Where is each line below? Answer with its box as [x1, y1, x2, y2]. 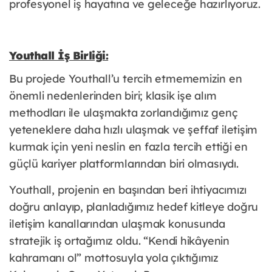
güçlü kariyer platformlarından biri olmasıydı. [9, 157, 239, 171]
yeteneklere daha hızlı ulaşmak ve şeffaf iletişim [9, 123, 258, 137]
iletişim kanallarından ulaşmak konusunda [9, 217, 225, 231]
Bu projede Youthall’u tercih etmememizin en [9, 72, 242, 86]
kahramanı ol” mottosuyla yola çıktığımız [9, 251, 219, 265]
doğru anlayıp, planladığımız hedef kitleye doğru [9, 200, 259, 214]
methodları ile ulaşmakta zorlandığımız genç [9, 106, 238, 120]
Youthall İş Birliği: [9, 49, 109, 63]
